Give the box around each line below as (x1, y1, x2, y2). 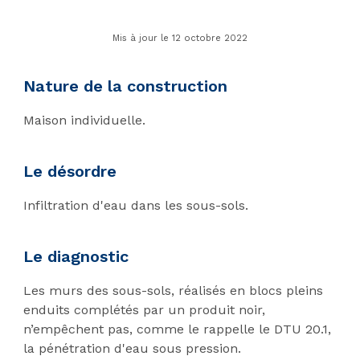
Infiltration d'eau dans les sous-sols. (22, 198, 248, 213)
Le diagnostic (22, 247, 129, 266)
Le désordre (22, 162, 117, 181)
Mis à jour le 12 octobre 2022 (112, 33, 247, 43)
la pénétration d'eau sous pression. (22, 341, 241, 356)
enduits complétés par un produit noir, (22, 302, 265, 317)
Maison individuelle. (22, 112, 145, 128)
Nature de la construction (22, 76, 227, 96)
